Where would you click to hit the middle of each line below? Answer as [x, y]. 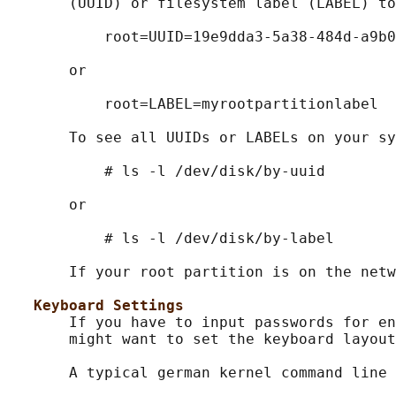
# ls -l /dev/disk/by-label [171, 239]
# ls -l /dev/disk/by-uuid [166, 171]
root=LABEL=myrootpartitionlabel [193, 104]
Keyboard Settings [109, 306]
